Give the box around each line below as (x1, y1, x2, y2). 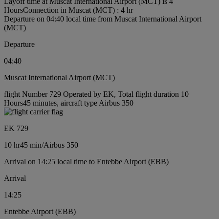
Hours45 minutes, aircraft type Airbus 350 (4, 99, 133, 108)
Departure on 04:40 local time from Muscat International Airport (4, 15, 201, 23)
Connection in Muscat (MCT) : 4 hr (23, 6, 133, 15)
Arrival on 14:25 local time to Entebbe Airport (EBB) (4, 157, 169, 166)
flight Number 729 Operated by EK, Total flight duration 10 (4, 90, 189, 99)
